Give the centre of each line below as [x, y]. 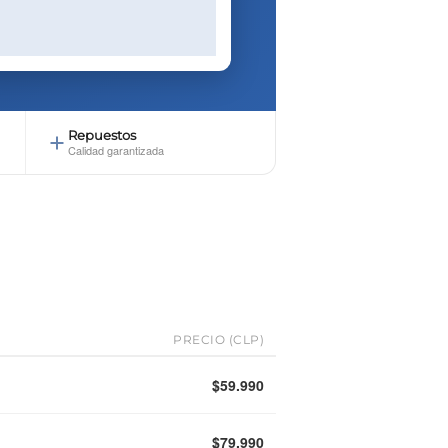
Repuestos [101, 135]
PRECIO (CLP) [218, 340]
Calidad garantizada [115, 150]
